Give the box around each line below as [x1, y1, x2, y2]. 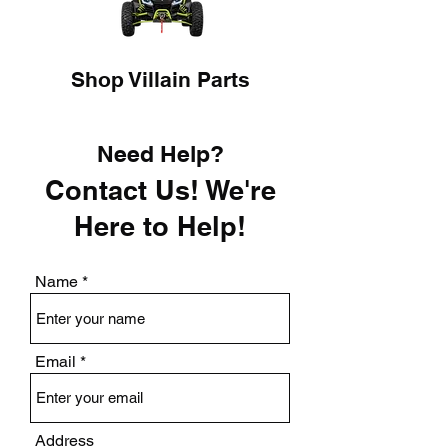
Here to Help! [74, 210, 246, 243]
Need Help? [96, 140, 224, 168]
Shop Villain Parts [70, 67, 250, 93]
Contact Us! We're [44, 174, 276, 207]
